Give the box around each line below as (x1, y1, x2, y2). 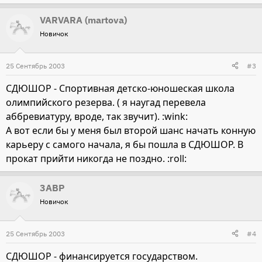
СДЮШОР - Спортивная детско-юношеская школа (6, 81, 235, 95)
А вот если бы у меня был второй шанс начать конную (6, 123, 256, 137)
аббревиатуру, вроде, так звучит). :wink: (6, 109, 188, 123)
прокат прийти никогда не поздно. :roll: (6, 151, 187, 165)
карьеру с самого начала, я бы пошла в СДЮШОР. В (6, 137, 243, 151)
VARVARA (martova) (40, 13, 127, 26)
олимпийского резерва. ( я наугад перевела (6, 95, 206, 109)
